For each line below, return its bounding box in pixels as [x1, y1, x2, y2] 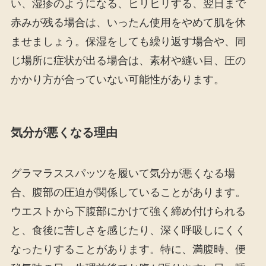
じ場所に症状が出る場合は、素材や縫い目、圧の [10, 55, 246, 67]
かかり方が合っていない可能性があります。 [10, 74, 224, 86]
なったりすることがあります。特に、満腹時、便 [10, 243, 246, 256]
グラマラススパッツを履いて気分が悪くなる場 [10, 167, 235, 180]
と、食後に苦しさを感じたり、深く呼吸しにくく [10, 224, 246, 237]
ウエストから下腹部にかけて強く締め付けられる [10, 205, 246, 218]
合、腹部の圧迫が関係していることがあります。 [10, 186, 246, 199]
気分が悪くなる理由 [10, 125, 118, 139]
